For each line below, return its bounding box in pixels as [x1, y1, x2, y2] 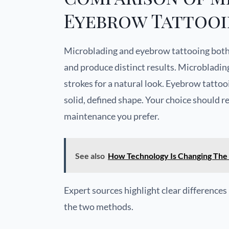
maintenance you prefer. [64, 110, 159, 122]
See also [75, 151, 105, 161]
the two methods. [64, 201, 133, 213]
